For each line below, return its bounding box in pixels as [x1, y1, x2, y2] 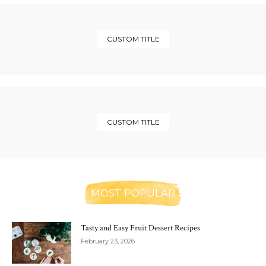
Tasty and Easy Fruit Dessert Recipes [81, 223, 200, 233]
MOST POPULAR [91, 187, 175, 199]
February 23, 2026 [81, 237, 135, 245]
